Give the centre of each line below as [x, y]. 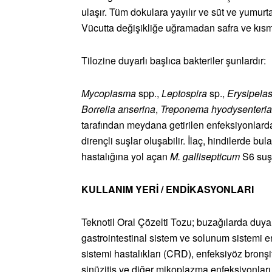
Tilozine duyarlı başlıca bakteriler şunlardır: [174, 61]
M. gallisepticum [206, 157]
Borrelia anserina [118, 109]
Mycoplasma [110, 93]
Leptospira [185, 93]
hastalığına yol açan [126, 157]
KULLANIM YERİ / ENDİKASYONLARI [168, 189]
